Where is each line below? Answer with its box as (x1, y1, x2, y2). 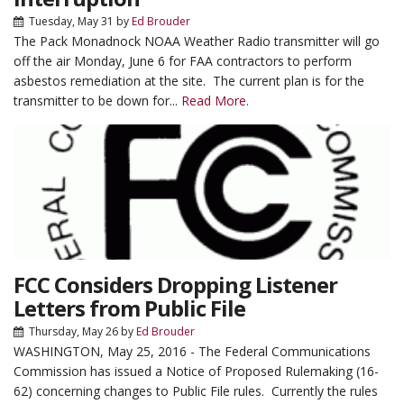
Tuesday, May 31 (29, 14, 114, 29)
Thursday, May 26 (29, 324, 118, 339)
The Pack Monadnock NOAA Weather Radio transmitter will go (14, 32, 380, 50)
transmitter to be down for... (14, 92, 181, 109)
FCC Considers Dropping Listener (14, 270, 337, 299)
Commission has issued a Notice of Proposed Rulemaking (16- (14, 363, 379, 380)
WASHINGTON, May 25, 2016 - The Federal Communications (14, 343, 371, 360)
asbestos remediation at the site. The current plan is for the (14, 72, 364, 89)
